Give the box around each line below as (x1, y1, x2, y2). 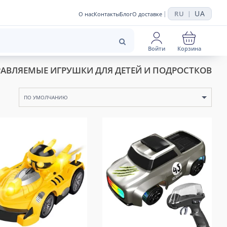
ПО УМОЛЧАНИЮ (24, 94, 68, 101)
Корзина (177, 44, 201, 52)
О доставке (132, 10, 163, 18)
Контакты (94, 10, 120, 18)
